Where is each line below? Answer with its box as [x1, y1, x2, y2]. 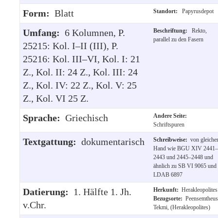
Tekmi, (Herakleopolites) [153, 203, 210, 211]
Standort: [153, 7, 181, 15]
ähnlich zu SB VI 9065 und [153, 162, 217, 169]
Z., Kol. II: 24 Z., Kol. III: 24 [23, 66, 138, 77]
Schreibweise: [153, 136, 190, 143]
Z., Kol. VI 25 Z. [23, 92, 89, 104]
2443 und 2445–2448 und [153, 153, 213, 161]
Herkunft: [153, 186, 182, 193]
